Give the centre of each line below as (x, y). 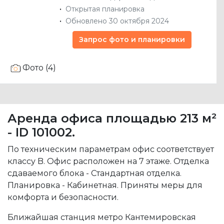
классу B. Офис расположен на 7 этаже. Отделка (108, 161)
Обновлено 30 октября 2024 (117, 21)
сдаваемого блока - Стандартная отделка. (94, 173)
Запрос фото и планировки (132, 40)
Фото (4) (39, 68)
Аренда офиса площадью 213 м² (112, 118)
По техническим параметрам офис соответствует (111, 149)
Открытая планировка (105, 9)
